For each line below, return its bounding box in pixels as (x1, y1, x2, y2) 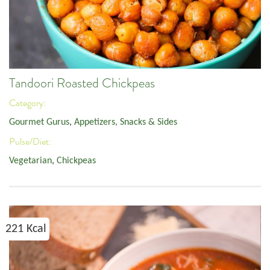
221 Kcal (5, 223, 46, 236)
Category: (9, 96, 48, 109)
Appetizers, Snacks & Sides (74, 118, 177, 128)
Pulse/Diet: (9, 135, 53, 148)
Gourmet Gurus (9, 118, 69, 128)
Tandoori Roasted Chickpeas (9, 75, 155, 92)
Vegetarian (9, 156, 52, 166)
